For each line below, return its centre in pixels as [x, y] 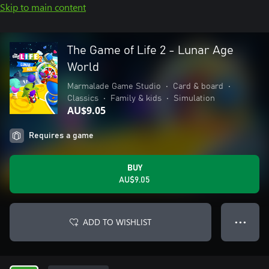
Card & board [198, 86]
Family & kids [136, 98]
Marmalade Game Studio [114, 86]
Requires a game [61, 136]
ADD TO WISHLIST [117, 222]
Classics [83, 98]
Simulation [194, 98]
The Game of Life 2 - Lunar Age [150, 50]
